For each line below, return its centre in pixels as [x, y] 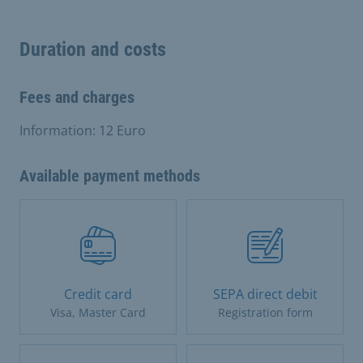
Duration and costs [93, 49]
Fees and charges [77, 97]
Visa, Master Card [98, 312]
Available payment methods [110, 175]
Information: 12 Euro [83, 130]
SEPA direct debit [265, 294]
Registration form [265, 312]
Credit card [98, 294]
